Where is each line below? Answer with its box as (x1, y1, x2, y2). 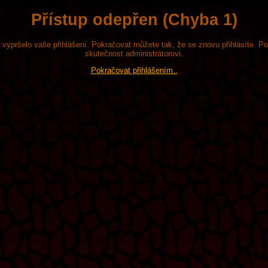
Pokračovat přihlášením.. (90, 66, 178, 75)
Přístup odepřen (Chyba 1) (31, 10, 237, 29)
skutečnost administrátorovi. (85, 48, 183, 58)
